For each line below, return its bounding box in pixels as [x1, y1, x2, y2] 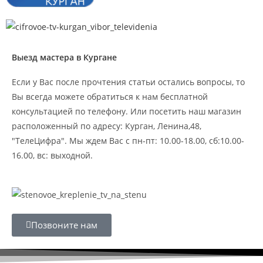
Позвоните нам [31, 219, 97, 231]
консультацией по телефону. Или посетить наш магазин [12, 106, 241, 117]
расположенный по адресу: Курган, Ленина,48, [12, 120, 201, 132]
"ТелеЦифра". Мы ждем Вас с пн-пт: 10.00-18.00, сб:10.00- [12, 135, 244, 147]
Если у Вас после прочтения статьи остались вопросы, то [12, 76, 245, 88]
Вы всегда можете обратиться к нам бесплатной [12, 91, 208, 103]
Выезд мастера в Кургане [12, 52, 117, 63]
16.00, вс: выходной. [12, 150, 93, 161]
